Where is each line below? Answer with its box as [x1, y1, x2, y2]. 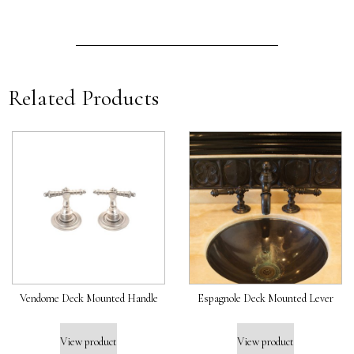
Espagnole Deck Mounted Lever [198, 291, 333, 305]
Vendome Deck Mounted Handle [19, 291, 158, 305]
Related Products [8, 84, 159, 111]
